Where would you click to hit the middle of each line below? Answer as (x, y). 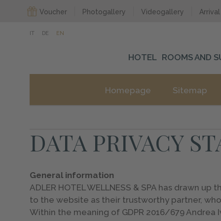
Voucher (54, 12)
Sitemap (190, 90)
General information (72, 175)
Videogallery (163, 12)
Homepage (128, 90)
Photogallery (104, 12)
